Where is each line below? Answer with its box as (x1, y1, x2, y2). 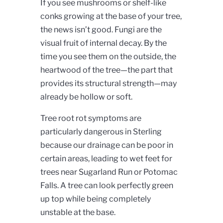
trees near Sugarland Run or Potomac (40, 167, 178, 177)
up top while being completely (40, 194, 151, 204)
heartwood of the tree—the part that (40, 65, 173, 75)
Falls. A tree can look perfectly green (40, 181, 173, 191)
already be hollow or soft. (40, 92, 132, 102)
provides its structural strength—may (40, 79, 177, 89)
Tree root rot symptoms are (40, 113, 141, 123)
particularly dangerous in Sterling (40, 127, 162, 137)
